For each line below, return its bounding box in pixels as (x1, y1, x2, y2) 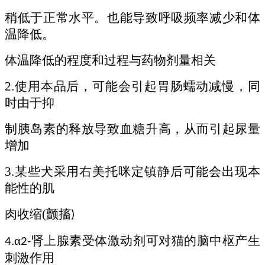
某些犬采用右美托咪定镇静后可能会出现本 (14, 164, 260, 179)
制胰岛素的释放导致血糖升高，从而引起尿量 (5, 121, 260, 136)
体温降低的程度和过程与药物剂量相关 (5, 53, 216, 67)
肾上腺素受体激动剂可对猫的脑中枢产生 (31, 233, 260, 248)
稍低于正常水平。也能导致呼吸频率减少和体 (5, 10, 260, 25)
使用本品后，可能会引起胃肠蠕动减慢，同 (14, 79, 260, 93)
